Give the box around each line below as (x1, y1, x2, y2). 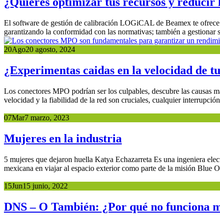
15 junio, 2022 (23, 181, 68, 190)
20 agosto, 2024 (26, 45, 75, 54)
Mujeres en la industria (4, 132, 122, 145)
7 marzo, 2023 (25, 113, 69, 122)
